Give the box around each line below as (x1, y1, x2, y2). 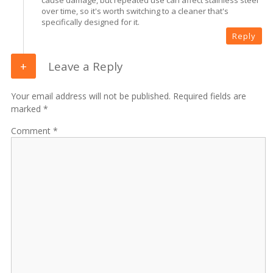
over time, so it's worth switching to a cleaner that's (41, 5, 229, 16)
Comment (11, 125, 51, 137)
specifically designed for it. (41, 16, 140, 27)
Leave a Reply (45, 58, 122, 74)
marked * (11, 103, 48, 115)
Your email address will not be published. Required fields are (11, 90, 246, 102)
